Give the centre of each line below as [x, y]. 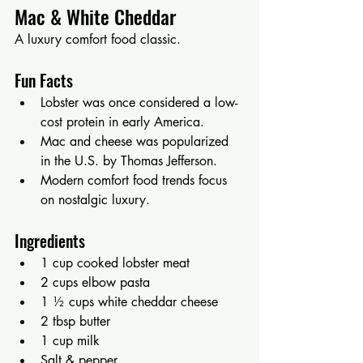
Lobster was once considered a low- [139, 102]
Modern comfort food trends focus [136, 180]
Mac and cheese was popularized [137, 141]
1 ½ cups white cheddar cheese [129, 301]
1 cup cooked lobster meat [115, 263]
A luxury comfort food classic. [98, 39]
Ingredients [50, 240]
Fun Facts [44, 80]
